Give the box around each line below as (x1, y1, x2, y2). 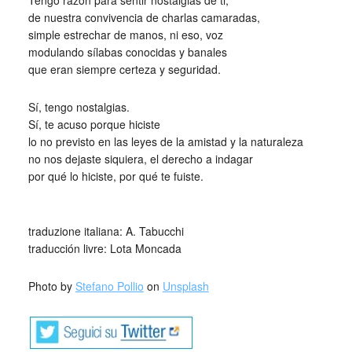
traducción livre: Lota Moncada (27, 240, 181, 256)
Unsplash (162, 278, 209, 294)
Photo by (27, 278, 75, 294)
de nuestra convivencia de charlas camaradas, (27, 9, 260, 25)
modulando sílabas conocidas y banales (27, 44, 227, 60)
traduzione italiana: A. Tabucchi (27, 223, 184, 239)
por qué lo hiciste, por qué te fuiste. (27, 168, 203, 184)
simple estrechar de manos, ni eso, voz (27, 27, 223, 42)
